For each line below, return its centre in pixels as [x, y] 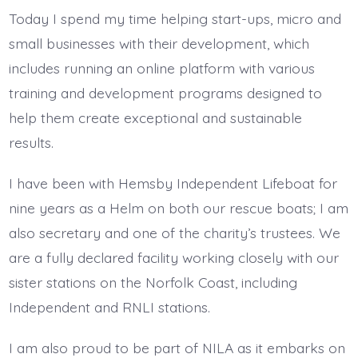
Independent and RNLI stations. [109, 306]
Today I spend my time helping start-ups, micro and [175, 18]
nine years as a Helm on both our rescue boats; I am [178, 207]
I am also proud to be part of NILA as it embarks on [177, 347]
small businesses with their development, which [159, 43]
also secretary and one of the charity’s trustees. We [174, 232]
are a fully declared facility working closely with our [173, 257]
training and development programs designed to [165, 92]
